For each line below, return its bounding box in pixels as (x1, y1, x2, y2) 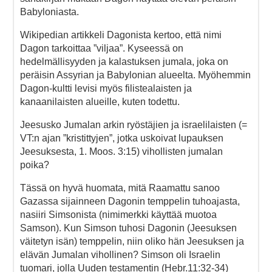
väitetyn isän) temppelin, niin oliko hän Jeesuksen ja (20, 236, 244, 246)
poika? (20, 159, 49, 170)
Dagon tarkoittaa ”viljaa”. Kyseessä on (20, 42, 183, 53)
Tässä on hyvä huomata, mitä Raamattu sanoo (20, 182, 220, 193)
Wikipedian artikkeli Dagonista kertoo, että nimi (20, 29, 222, 40)
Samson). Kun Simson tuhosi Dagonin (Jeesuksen (20, 222, 237, 233)
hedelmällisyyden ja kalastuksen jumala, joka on (20, 56, 228, 67)
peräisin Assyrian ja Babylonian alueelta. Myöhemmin (20, 69, 251, 80)
